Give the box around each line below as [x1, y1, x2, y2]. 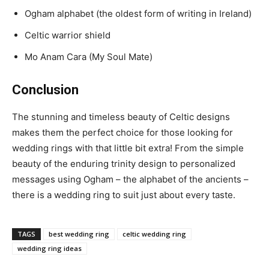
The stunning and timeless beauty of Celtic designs [12, 111, 230, 123]
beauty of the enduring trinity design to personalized [12, 158, 235, 170]
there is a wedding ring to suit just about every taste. [12, 189, 235, 201]
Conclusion [12, 82, 79, 98]
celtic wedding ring [122, 229, 186, 239]
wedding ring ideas [17, 244, 82, 253]
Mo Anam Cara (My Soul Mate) [25, 51, 153, 63]
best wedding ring [49, 229, 109, 239]
